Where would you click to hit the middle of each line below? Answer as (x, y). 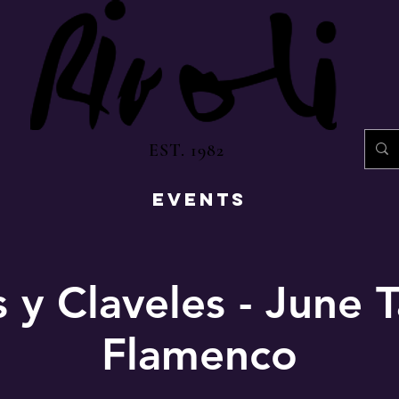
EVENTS (199, 199)
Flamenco (199, 354)
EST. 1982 (187, 150)
